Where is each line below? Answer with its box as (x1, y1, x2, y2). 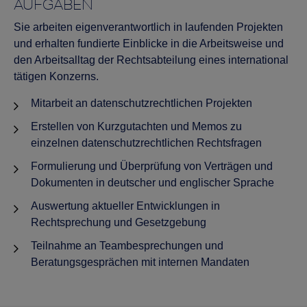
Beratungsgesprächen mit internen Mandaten (31, 256, 249, 268)
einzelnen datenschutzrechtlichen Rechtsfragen (31, 136, 262, 149)
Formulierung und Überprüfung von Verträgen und (31, 160, 273, 172)
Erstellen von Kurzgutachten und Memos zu (31, 120, 242, 132)
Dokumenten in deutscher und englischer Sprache (31, 176, 274, 188)
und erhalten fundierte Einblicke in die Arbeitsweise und (14, 37, 284, 49)
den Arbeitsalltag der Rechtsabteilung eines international (14, 53, 288, 66)
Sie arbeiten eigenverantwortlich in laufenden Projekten (14, 21, 283, 33)
